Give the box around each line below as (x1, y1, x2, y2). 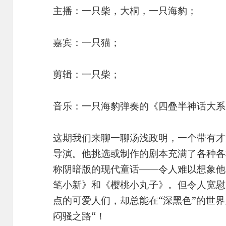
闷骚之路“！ (53, 209, 106, 222)
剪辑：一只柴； (53, 67, 121, 81)
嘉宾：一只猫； (53, 35, 121, 49)
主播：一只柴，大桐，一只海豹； (53, 4, 197, 17)
